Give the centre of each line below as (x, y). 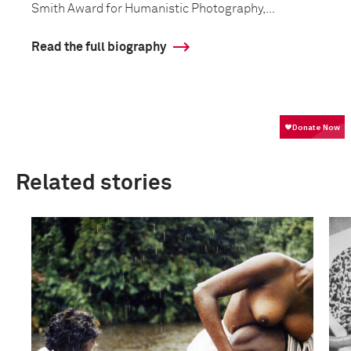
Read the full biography (99, 47)
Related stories (94, 183)
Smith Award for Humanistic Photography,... (153, 9)
